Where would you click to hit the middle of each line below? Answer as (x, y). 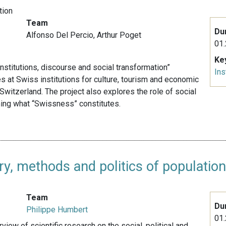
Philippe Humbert (57, 210)
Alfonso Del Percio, (62, 35)
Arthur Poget (119, 35)
